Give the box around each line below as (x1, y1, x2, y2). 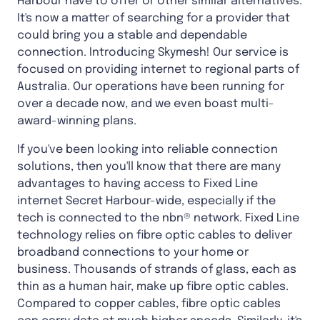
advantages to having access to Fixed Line (17, 177, 258, 190)
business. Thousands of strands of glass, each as (17, 263, 296, 276)
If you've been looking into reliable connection (17, 143, 278, 156)
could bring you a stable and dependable (17, 29, 247, 41)
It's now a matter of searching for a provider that (17, 11, 290, 24)
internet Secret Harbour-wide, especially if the (17, 194, 276, 207)
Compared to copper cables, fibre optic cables (17, 297, 281, 310)
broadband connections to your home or (17, 246, 249, 259)
